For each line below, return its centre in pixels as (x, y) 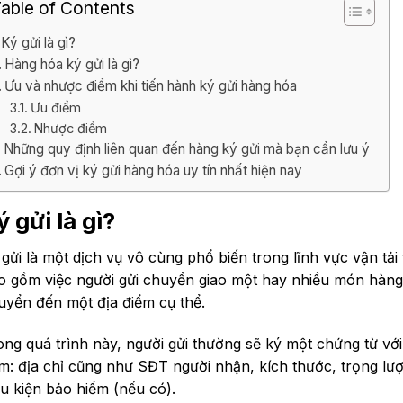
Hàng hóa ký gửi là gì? (72, 64)
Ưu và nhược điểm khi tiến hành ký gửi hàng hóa (150, 85)
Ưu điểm (56, 107)
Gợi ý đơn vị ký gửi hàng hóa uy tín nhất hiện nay (153, 170)
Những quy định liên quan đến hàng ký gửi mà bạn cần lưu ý (186, 148)
